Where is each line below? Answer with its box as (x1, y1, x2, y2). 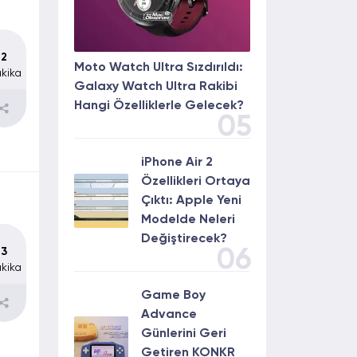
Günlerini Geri (141, 328, 226, 340)
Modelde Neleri (141, 214, 235, 226)
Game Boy (141, 289, 206, 302)
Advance (141, 308, 197, 321)
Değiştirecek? (141, 233, 227, 245)
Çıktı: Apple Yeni (141, 194, 241, 207)
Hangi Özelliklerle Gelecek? (74, 100, 244, 112)
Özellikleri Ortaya (141, 175, 250, 188)
